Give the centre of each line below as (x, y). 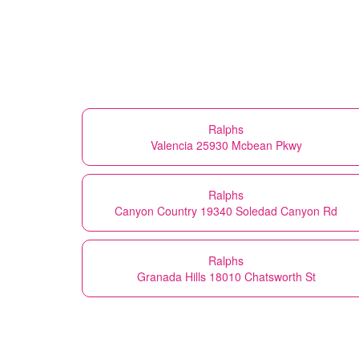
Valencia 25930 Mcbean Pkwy (226, 145)
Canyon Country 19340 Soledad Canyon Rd (226, 210)
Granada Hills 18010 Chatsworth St (226, 276)
